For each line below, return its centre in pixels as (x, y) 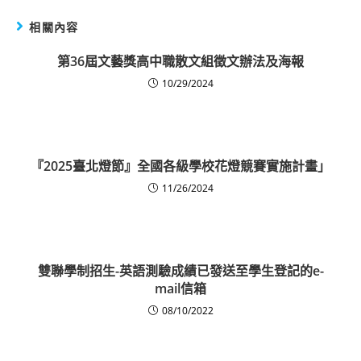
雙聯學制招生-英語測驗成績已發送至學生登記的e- (180, 271)
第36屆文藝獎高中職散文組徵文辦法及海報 (180, 62)
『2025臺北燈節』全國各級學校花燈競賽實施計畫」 (180, 166)
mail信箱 (180, 289)
